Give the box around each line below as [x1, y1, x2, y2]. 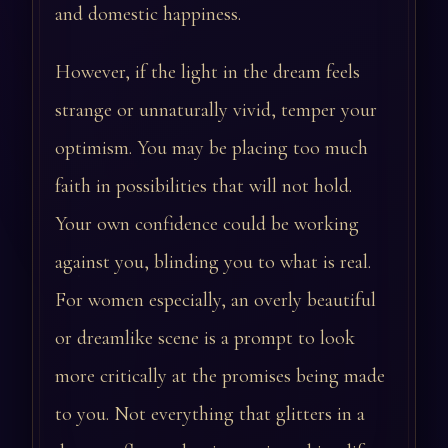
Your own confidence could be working [55, 212, 359, 237]
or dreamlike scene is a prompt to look [55, 326, 355, 351]
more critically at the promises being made [55, 364, 385, 389]
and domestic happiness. [55, 2, 241, 27]
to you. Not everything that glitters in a [55, 402, 365, 427]
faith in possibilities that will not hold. [55, 174, 352, 199]
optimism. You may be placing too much [55, 136, 368, 161]
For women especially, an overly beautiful [55, 288, 376, 313]
